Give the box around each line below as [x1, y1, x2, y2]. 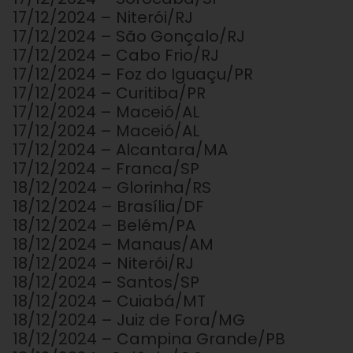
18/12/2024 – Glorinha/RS [13, 176, 211, 199]
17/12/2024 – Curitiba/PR [13, 82, 206, 105]
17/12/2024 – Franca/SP [13, 158, 199, 180]
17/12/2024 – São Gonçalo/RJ [13, 25, 245, 48]
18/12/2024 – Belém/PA [13, 214, 195, 237]
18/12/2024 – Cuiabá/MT [13, 290, 206, 313]
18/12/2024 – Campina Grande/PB [13, 328, 285, 351]
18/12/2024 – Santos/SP [13, 271, 199, 294]
